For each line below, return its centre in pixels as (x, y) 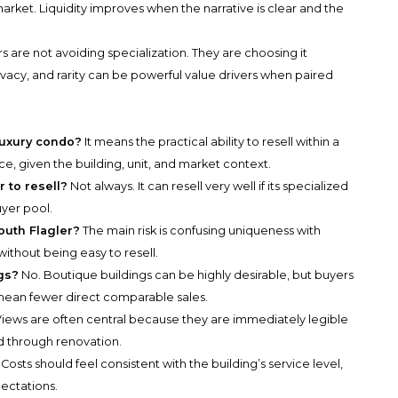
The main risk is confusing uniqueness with (201, 231)
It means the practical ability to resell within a (211, 142)
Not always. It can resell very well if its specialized (208, 187)
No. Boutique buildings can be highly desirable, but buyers (187, 275)
